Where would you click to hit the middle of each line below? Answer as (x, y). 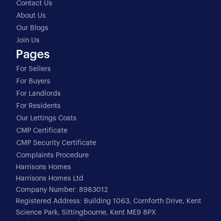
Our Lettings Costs (46, 119)
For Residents (38, 106)
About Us (31, 16)
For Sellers (34, 69)
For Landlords (38, 94)
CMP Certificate (42, 131)
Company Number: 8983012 (62, 190)
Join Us (28, 41)
